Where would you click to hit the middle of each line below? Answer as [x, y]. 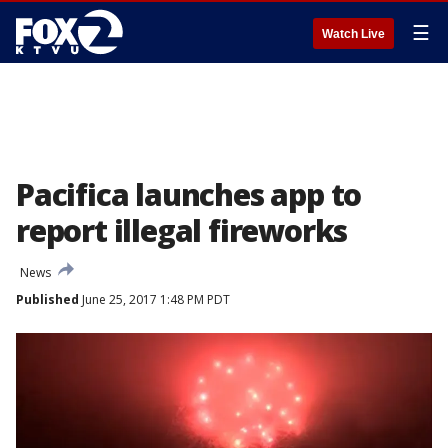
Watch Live [353, 34]
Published [47, 299]
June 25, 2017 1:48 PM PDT [154, 299]
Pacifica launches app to [189, 194]
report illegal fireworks [182, 230]
